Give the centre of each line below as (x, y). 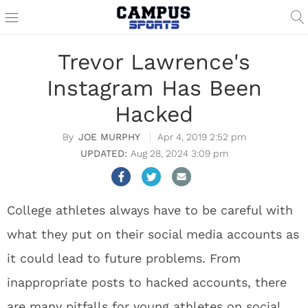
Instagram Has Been (154, 88)
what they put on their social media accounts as (153, 234)
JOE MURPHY (109, 137)
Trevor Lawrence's (154, 62)
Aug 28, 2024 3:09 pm (179, 153)
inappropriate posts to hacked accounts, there (147, 282)
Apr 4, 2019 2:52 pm (201, 137)
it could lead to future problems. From (124, 258)
